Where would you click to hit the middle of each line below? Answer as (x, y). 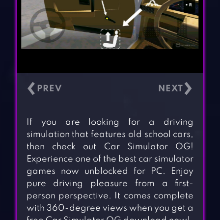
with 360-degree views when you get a (110, 208)
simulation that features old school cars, (110, 135)
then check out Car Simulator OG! (110, 147)
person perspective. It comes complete (110, 196)
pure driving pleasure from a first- (110, 184)
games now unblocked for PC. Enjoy (110, 172)
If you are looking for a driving (110, 123)
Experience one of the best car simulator (110, 159)
